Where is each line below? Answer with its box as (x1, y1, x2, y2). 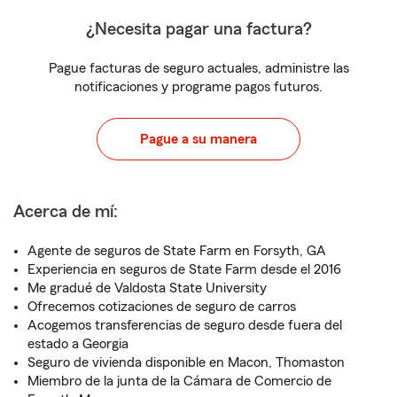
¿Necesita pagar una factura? (85, 20, 312, 38)
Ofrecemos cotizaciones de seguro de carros (27, 300, 296, 314)
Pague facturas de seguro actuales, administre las (48, 61, 349, 75)
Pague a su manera (140, 132, 257, 146)
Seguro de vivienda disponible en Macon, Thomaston (27, 355, 345, 370)
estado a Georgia (27, 337, 128, 351)
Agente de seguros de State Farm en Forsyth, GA (27, 244, 326, 258)
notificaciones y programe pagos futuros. (74, 80, 323, 94)
